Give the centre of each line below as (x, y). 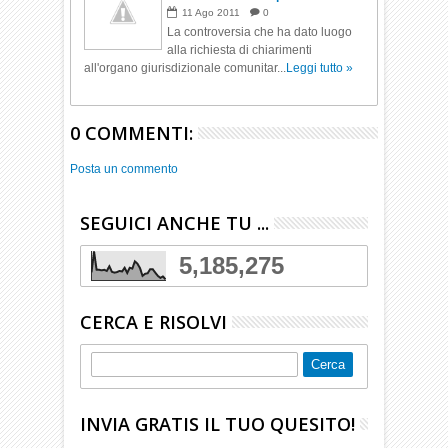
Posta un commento (124, 169)
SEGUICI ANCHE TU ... (175, 223)
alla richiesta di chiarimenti (240, 50)
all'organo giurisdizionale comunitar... (185, 68)
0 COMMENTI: (132, 133)
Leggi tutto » (320, 68)
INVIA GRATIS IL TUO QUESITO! (218, 424)
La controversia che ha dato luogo (260, 32)
